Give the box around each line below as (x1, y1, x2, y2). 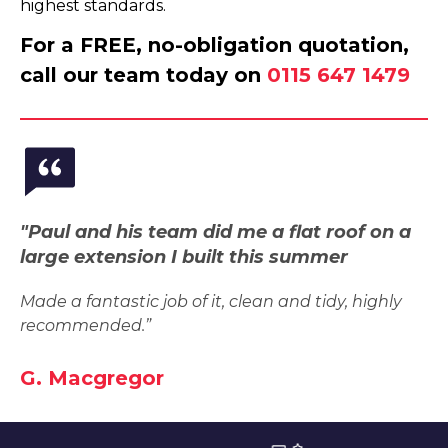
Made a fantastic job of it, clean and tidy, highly (20, 292, 402, 311)
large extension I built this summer (20, 246, 348, 268)
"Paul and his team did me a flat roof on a (20, 221, 411, 243)
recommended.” (20, 316, 151, 335)
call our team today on (20, 63, 267, 87)
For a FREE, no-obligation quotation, (20, 33, 409, 57)
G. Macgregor (20, 366, 164, 390)
